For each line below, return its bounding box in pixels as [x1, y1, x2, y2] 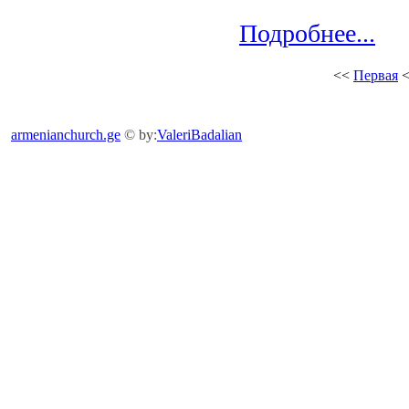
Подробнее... [239, 19, 375, 47]
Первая [353, 68, 398, 83]
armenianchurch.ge [11, 127, 121, 142]
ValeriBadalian [157, 127, 242, 142]
